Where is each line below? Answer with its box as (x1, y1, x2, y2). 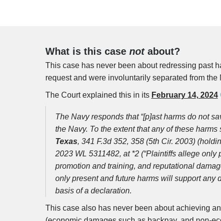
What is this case (45, 46, 129, 57)
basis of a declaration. (55, 186, 132, 195)
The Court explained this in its (45, 91, 151, 99)
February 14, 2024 (151, 91, 218, 99)
